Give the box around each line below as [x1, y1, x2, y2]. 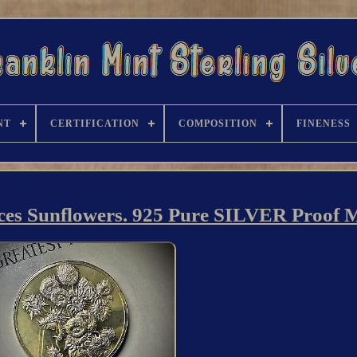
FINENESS [296, 118, 351, 129]
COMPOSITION [178, 118, 257, 129]
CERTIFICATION [50, 118, 139, 129]
